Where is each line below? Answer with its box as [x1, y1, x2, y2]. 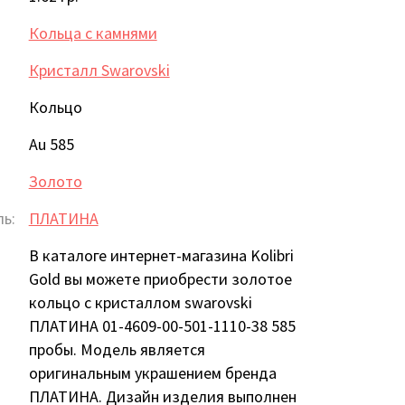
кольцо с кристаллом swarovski [28, 291, 252, 313]
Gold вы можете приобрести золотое [28, 268, 292, 289]
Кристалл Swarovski [28, 59, 170, 80]
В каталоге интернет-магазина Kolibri [28, 244, 294, 266]
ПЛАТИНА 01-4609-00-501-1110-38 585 [28, 315, 296, 336]
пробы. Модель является [28, 338, 205, 360]
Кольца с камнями [28, 22, 157, 43]
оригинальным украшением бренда [28, 362, 277, 383]
